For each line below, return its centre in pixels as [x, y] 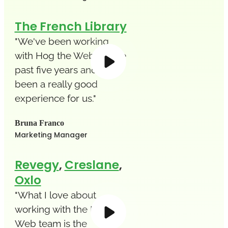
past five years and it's [63, 69]
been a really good [56, 84]
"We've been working [62, 41]
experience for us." [55, 98]
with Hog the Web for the [70, 55]
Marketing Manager [51, 135]
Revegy [37, 165]
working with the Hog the [70, 209]
